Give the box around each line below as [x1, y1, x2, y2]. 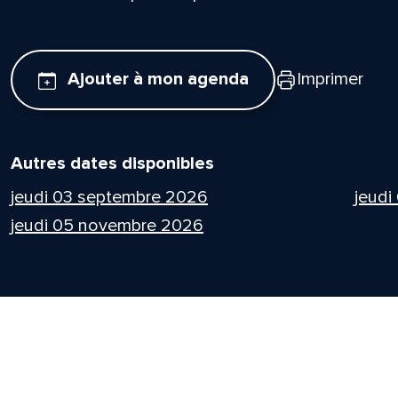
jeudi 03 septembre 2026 [10, 186, 208, 208]
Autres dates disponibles [10, 152, 214, 174]
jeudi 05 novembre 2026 [10, 214, 203, 236]
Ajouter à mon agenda [67, 68, 249, 91]
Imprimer [297, 68, 364, 91]
